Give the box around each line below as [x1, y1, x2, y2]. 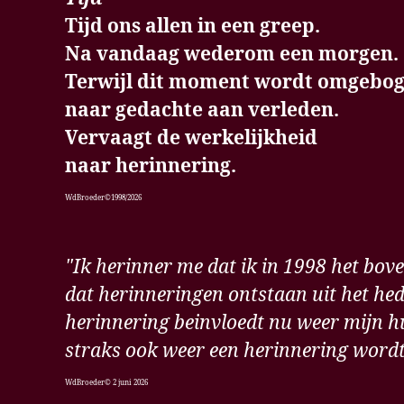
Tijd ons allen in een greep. [65, 14, 320, 39]
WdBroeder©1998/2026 [65, 193, 142, 203]
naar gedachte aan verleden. [65, 97, 339, 123]
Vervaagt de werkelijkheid [65, 125, 317, 151]
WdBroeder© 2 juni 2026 [65, 378, 148, 388]
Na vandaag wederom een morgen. [65, 41, 399, 67]
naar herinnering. [65, 153, 236, 179]
